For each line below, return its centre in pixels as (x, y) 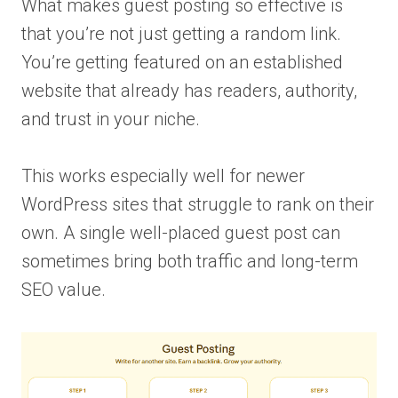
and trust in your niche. (111, 119)
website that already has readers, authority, (189, 91)
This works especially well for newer (163, 176)
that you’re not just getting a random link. (181, 34)
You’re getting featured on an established (182, 63)
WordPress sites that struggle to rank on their (198, 205)
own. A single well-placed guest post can (181, 233)
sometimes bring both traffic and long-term (190, 262)
